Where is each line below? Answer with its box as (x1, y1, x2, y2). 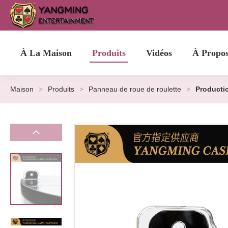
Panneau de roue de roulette (89, 85, 181, 93)
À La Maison (20, 48, 72, 58)
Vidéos (146, 48, 172, 58)
